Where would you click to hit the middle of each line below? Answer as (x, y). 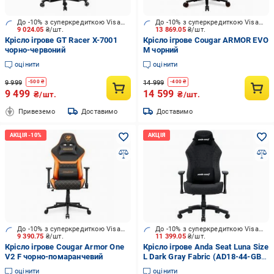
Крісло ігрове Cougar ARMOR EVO (206, 40)
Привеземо (37, 111)
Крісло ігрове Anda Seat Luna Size (206, 247)
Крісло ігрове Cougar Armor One (65, 247)
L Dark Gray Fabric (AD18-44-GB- (204, 257)
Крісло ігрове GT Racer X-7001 (61, 40)
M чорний (161, 50)
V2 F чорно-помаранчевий (54, 257)
